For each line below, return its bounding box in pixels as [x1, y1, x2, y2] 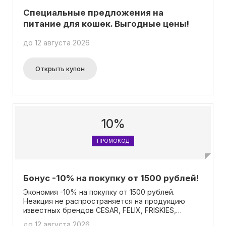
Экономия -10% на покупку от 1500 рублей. [23, 188, 175, 196]
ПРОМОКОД [97, 138, 129, 144]
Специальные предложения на [23, 8, 163, 18]
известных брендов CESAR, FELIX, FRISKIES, [23, 206, 176, 214]
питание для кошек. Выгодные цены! [23, 19, 189, 29]
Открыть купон [35, 65, 85, 73]
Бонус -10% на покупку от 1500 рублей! [23, 173, 199, 183]
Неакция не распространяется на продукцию [23, 197, 185, 205]
